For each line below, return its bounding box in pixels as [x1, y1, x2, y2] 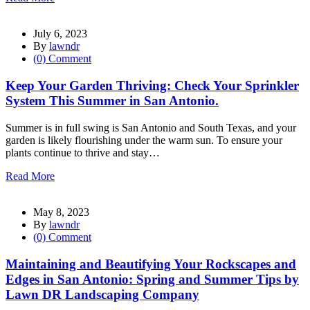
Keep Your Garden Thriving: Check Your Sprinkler [6, 78, 299, 93]
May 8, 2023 [33, 206, 89, 218]
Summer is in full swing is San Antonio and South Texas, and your [6, 121, 296, 134]
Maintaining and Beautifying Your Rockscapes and [6, 256, 296, 271]
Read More [6, 170, 55, 182]
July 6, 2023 [33, 28, 87, 40]
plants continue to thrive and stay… [6, 146, 160, 158]
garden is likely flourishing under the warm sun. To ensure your [6, 134, 282, 146]
